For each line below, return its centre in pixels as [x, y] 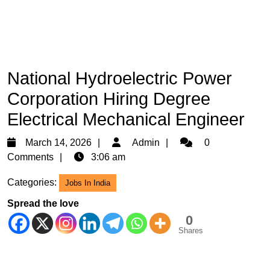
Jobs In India [88, 183]
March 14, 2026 [58, 143]
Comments [30, 157]
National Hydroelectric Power [120, 78]
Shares [191, 231]
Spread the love [43, 203]
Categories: [32, 182]
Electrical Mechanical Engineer [126, 119]
